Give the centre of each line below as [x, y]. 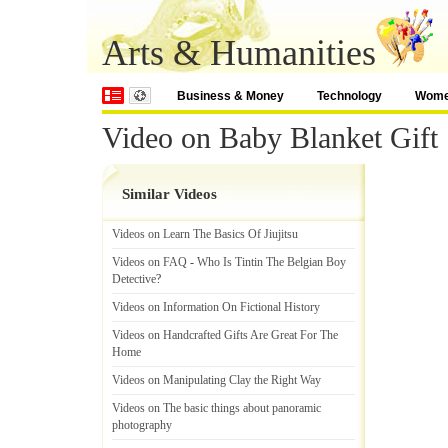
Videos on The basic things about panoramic [216, 408]
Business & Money [230, 96]
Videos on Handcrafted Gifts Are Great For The [225, 335]
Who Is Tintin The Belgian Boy [271, 262]
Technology [349, 96]
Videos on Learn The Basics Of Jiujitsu [205, 234]
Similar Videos [169, 194]
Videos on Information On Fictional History [216, 307]
